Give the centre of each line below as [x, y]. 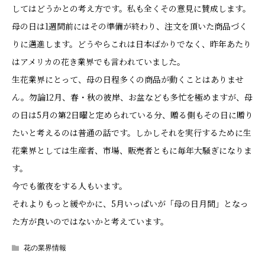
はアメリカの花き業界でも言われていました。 [98, 62]
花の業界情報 [45, 248]
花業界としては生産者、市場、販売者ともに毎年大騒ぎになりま [132, 150]
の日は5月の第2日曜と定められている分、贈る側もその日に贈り [132, 115]
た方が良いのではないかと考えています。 [90, 221]
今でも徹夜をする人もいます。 [70, 186]
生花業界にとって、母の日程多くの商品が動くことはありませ [128, 79]
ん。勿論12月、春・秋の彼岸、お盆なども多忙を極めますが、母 [132, 97]
